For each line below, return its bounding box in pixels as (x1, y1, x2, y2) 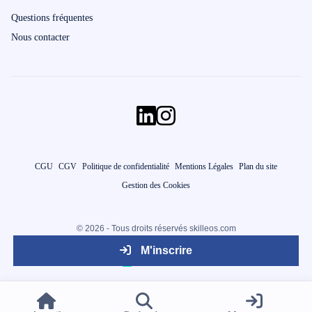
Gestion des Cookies (122, 180, 190, 190)
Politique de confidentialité (82, 162, 169, 171)
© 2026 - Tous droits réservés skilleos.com (76, 224, 236, 233)
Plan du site (239, 162, 277, 171)
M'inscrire (141, 244, 192, 256)
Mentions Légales (175, 162, 233, 171)
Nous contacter (11, 32, 70, 42)
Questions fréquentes (11, 13, 93, 23)
